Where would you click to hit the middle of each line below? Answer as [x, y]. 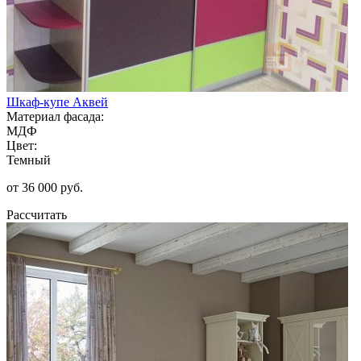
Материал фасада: [55, 116]
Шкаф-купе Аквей [57, 102]
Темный [29, 160]
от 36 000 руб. [45, 187]
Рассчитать [37, 214]
